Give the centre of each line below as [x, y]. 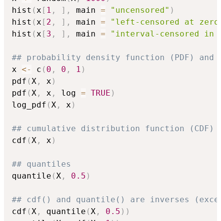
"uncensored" [140, 10]
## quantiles [41, 164]
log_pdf [29, 105]
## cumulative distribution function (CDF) [113, 129]
